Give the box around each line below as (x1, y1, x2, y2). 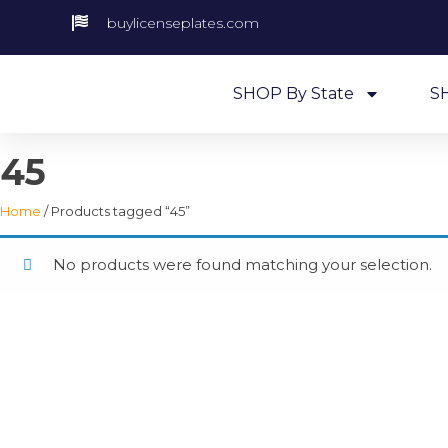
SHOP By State (233, 84, 354, 103)
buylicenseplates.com (107, 14, 259, 32)
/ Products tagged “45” (41, 203, 190, 219)
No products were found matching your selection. (52, 255, 432, 274)
